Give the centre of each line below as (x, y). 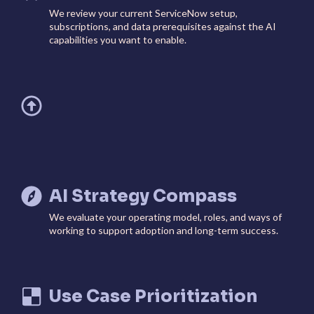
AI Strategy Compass (143, 197)
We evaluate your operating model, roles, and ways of (165, 217)
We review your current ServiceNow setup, (143, 13)
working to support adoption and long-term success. (164, 231)
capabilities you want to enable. (118, 40)
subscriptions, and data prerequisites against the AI (163, 27)
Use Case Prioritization (155, 297)
